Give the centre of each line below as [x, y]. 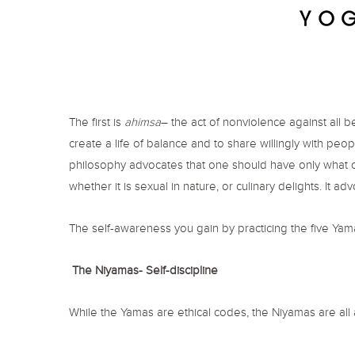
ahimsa [143, 124]
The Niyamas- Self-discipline [143, 272]
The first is [97, 124]
